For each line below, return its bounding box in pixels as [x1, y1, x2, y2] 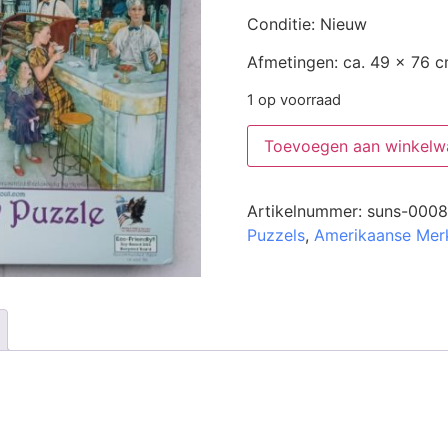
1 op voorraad [246, 90, 341, 109]
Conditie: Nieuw [246, 14, 367, 35]
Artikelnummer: [246, 201, 367, 222]
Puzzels [246, 225, 305, 246]
